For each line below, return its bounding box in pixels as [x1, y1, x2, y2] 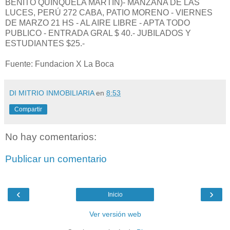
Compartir [14, 105, 42, 113]
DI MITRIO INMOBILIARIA [9, 88, 94, 97]
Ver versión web [89, 209, 141, 218]
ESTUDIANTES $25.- [5, 39, 85, 48]
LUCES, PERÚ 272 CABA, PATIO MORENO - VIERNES [5, 8, 213, 17]
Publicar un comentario [5, 154, 107, 165]
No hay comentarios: [5, 131, 97, 142]
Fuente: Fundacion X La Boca [5, 59, 114, 68]
